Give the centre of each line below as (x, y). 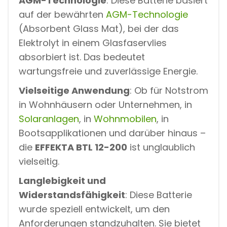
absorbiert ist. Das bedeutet (82, 57)
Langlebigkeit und (62, 180)
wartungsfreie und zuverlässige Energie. (108, 71)
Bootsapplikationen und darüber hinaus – (112, 133)
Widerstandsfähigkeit (72, 195)
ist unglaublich (161, 147)
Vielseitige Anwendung (74, 90)
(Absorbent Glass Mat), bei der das (99, 28)
